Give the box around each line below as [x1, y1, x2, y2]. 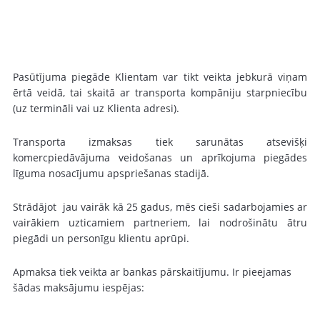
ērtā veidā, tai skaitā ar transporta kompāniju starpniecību [13, 86, 307, 99]
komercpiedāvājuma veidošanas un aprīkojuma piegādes [13, 151, 307, 164]
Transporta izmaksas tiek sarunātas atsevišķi [13, 135, 307, 149]
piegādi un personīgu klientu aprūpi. [13, 231, 192, 245]
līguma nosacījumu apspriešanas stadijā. [13, 166, 209, 180]
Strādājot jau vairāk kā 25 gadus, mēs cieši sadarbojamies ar [13, 200, 307, 214]
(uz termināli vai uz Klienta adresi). [13, 101, 179, 115]
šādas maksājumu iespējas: [13, 281, 144, 294]
